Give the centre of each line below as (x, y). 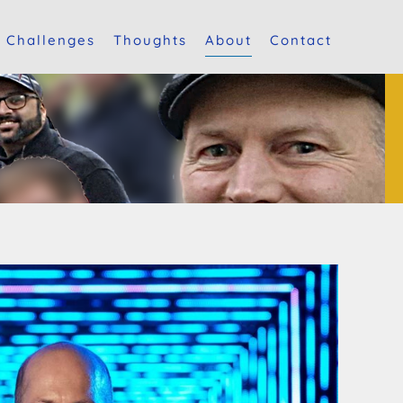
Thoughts (150, 40)
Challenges (50, 40)
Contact (301, 40)
